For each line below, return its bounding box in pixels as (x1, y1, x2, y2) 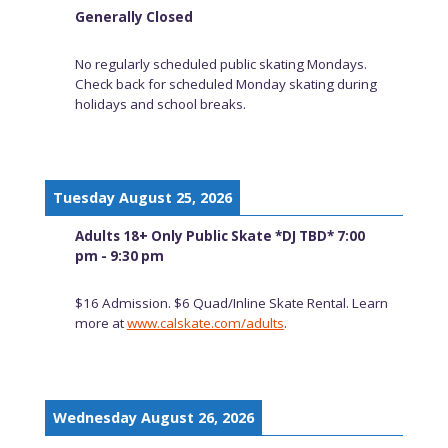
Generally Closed (74, 8, 193, 27)
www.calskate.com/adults (126, 314, 284, 333)
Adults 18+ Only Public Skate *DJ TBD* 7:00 (74, 227, 365, 246)
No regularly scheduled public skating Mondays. (74, 54, 367, 73)
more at (74, 314, 127, 333)
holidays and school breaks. (74, 94, 246, 113)
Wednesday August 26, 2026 (52, 407, 254, 427)
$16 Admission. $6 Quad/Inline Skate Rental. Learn (74, 294, 388, 313)
